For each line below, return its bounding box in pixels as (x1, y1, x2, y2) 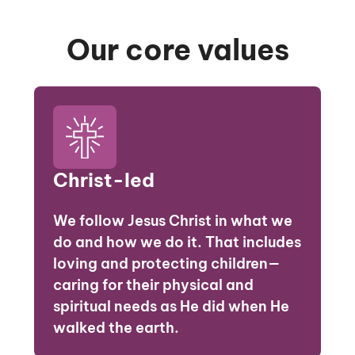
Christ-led (52, 167, 155, 192)
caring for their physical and (52, 275, 254, 294)
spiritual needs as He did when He (52, 296, 289, 315)
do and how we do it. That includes (52, 232, 301, 251)
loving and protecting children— (52, 254, 281, 273)
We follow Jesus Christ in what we (52, 211, 292, 230)
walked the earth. (52, 318, 179, 337)
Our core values (66, 31, 289, 68)
